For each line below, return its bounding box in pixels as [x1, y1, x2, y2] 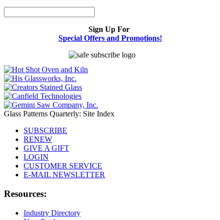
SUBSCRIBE [24, 126, 67, 135]
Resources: [4, 188, 47, 199]
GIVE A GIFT [24, 144, 69, 153]
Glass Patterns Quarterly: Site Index [4, 110, 114, 118]
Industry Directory [24, 208, 81, 217]
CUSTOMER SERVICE [24, 162, 102, 170]
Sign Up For [88, 25, 132, 34]
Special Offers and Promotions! [58, 34, 162, 43]
